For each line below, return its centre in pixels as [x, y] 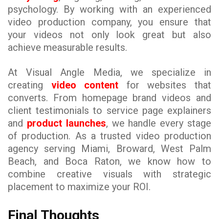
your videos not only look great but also [109, 35]
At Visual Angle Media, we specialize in [109, 72]
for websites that [165, 85]
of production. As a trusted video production [109, 136]
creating [30, 85]
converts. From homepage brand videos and [109, 98]
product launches [65, 123]
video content [85, 85]
